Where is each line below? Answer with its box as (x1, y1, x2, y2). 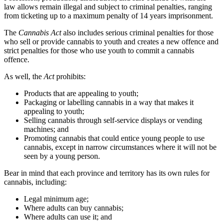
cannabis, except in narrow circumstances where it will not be (24, 142, 217, 151)
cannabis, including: (4, 177, 67, 186)
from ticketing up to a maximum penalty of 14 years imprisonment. (4, 11, 213, 20)
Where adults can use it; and (24, 212, 112, 221)
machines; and (24, 124, 69, 133)
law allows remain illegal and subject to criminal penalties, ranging (4, 2, 212, 11)
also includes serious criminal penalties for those (61, 28, 214, 37)
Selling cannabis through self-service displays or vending (24, 115, 202, 124)
